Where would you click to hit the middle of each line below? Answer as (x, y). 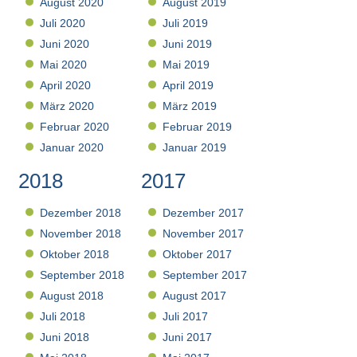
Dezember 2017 (204, 213)
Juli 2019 (186, 24)
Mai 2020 (64, 65)
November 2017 (204, 234)
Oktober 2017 (198, 255)
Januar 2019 (195, 148)
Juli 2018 (63, 317)
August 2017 (195, 296)
